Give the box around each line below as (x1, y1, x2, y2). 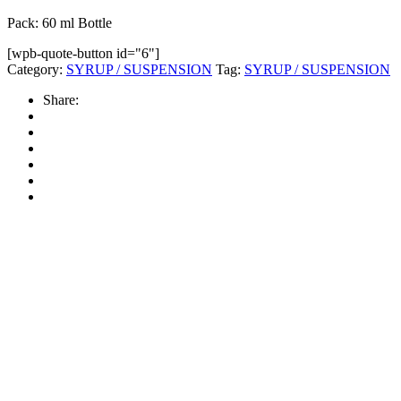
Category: (7, 61, 63, 77)
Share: (43, 91, 79, 107)
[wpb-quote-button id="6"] (7, 45, 159, 61)
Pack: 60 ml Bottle (7, 14, 112, 30)
